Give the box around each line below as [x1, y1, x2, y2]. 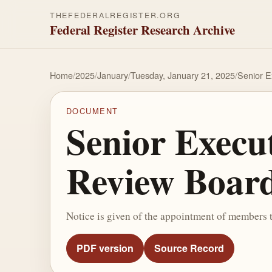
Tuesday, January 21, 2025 [131, 69, 235, 81]
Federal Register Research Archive [50, 21, 235, 39]
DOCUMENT [66, 105, 118, 117]
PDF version [76, 241, 134, 256]
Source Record [154, 241, 224, 256]
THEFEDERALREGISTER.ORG [50, 10, 181, 21]
